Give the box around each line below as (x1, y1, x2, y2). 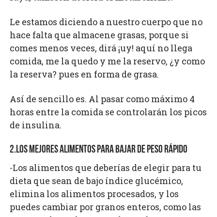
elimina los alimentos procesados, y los (10, 188, 179, 200)
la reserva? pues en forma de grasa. (10, 68, 159, 80)
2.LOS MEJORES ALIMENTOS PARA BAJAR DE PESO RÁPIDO (10, 144, 187, 156)
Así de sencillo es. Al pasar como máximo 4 (10, 93, 195, 105)
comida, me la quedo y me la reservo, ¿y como (10, 55, 205, 67)
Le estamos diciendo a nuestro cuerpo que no (10, 16, 202, 28)
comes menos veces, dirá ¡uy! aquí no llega (10, 42, 192, 54)
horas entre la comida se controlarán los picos (10, 106, 207, 118)
